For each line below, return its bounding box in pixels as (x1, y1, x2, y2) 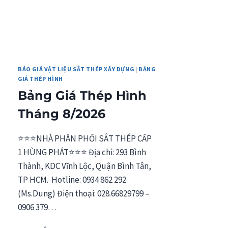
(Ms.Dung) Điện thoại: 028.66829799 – (18, 188, 150, 199)
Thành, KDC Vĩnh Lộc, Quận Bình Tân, (18, 160, 151, 172)
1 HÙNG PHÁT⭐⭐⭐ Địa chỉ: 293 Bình (18, 147, 146, 158)
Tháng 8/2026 (18, 106, 105, 122)
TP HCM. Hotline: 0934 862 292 (18, 174, 126, 186)
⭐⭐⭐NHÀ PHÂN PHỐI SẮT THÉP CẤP (18, 133, 152, 145)
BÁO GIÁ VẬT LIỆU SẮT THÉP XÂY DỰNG (18, 65, 134, 73)
